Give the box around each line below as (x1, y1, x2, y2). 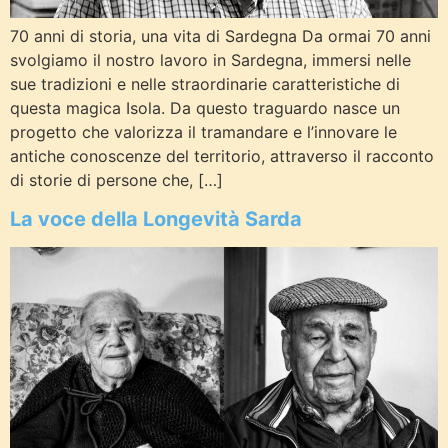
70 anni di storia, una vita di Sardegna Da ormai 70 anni (10, 26, 431, 47)
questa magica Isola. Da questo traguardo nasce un (10, 98, 400, 119)
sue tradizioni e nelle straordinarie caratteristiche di (10, 74, 400, 95)
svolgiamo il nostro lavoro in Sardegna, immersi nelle (10, 50, 411, 71)
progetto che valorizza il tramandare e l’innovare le (10, 122, 397, 143)
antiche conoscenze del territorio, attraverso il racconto (10, 146, 434, 167)
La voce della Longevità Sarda (10, 206, 302, 231)
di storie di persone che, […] (10, 170, 223, 191)
